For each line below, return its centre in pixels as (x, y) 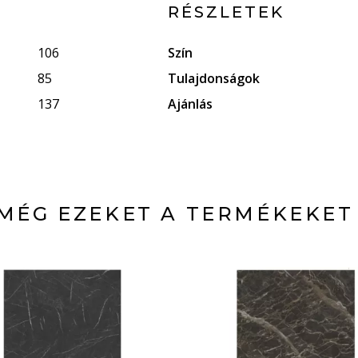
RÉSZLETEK (227, 12)
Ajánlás (191, 104)
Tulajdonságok (214, 78)
